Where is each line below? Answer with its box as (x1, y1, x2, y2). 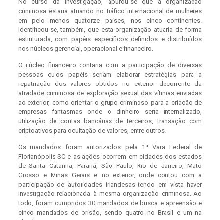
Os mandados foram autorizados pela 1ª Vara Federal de (18, 143, 202, 151)
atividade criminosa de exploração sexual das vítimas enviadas (18, 89, 202, 97)
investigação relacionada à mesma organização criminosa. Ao (18, 190, 202, 198)
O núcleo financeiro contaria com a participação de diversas (18, 61, 202, 69)
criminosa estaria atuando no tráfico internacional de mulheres (18, 7, 202, 15)
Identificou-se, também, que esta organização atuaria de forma (18, 26, 202, 34)
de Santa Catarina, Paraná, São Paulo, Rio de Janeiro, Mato (18, 162, 202, 170)
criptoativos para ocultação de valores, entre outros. (18, 127, 166, 135)
